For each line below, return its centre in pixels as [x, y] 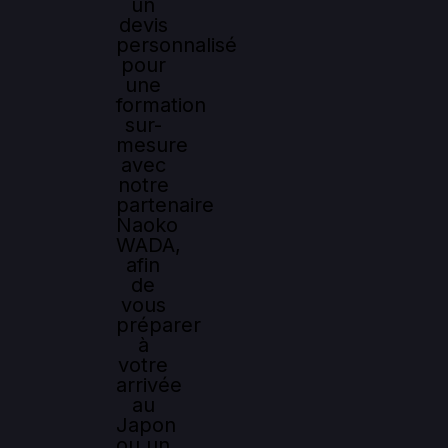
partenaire [165, 204]
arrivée [149, 384]
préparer [158, 324]
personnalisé [176, 44]
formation [161, 104]
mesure [152, 144]
